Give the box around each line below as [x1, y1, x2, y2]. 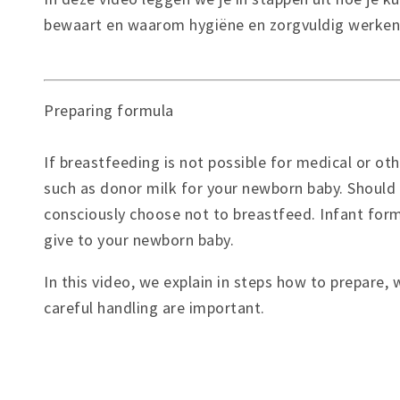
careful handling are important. [44, 296, 265, 318]
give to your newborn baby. [44, 229, 234, 250]
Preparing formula [44, 99, 174, 121]
